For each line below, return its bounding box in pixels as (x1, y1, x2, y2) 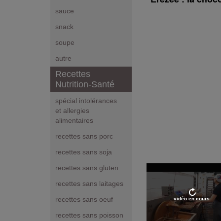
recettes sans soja (55, 148, 112, 156)
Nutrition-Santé (55, 79, 114, 90)
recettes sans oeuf (55, 195, 113, 204)
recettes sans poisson (55, 211, 123, 220)
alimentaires (55, 116, 93, 125)
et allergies (55, 107, 89, 115)
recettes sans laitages (55, 180, 123, 188)
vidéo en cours (174, 196, 210, 202)
